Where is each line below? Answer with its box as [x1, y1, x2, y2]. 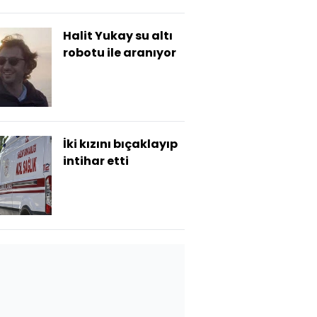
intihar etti [63, 153, 129, 169]
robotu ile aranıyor [63, 45, 176, 61]
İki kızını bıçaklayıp [63, 136, 178, 152]
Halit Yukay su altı [63, 28, 173, 44]
